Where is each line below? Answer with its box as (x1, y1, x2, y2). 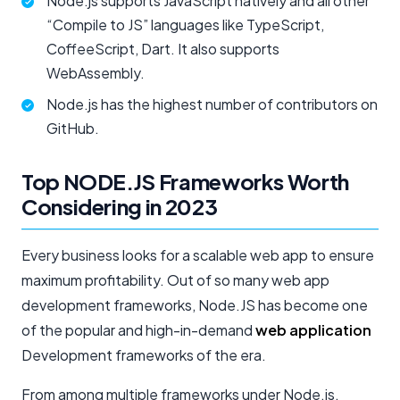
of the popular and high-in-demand (21, 320, 255, 339)
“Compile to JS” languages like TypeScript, (46, 14, 324, 34)
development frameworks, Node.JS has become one (21, 295, 368, 314)
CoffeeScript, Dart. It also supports (46, 38, 279, 58)
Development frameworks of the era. (21, 345, 266, 364)
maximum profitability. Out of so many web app (21, 270, 329, 289)
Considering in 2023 (21, 192, 218, 220)
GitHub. (46, 118, 99, 137)
